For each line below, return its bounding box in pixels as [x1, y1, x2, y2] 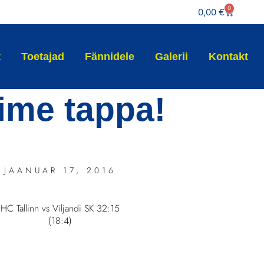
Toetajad [21, 51, 65, 62]
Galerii [155, 51, 189, 62]
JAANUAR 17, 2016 [4, 164, 116, 176]
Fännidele [85, 51, 135, 62]
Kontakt [209, 51, 249, 62]
